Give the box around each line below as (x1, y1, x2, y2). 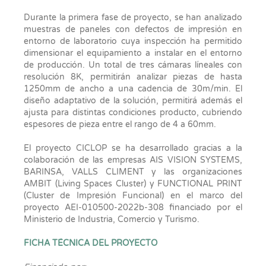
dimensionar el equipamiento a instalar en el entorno (24, 47, 242, 58)
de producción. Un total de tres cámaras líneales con (24, 59, 242, 70)
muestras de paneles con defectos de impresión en (24, 24, 242, 34)
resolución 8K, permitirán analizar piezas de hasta (24, 71, 242, 82)
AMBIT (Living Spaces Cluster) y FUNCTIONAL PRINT (24, 178, 242, 189)
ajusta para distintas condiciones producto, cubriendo (24, 107, 242, 118)
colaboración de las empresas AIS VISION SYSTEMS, (24, 154, 242, 165)
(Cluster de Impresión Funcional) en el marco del (24, 190, 242, 201)
